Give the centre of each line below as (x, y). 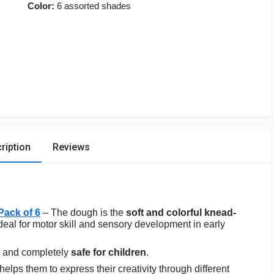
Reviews (71, 147)
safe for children (109, 252)
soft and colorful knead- (180, 212)
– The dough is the (82, 212)
